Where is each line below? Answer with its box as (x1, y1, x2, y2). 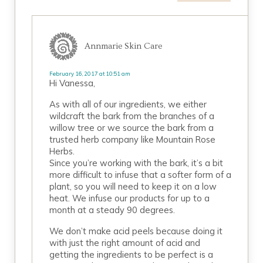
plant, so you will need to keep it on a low (49, 181, 217, 192)
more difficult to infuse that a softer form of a (49, 169, 231, 180)
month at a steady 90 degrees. (49, 204, 175, 215)
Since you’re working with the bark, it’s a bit (49, 157, 223, 168)
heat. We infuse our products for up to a (49, 193, 210, 204)
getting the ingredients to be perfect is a (49, 249, 213, 260)
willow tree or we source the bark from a (49, 122, 214, 133)
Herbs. (49, 146, 75, 157)
